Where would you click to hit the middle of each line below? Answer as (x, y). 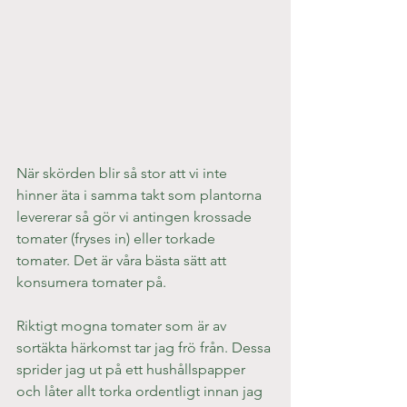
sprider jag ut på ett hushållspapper (133, 369)
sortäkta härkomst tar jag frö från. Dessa (145, 347)
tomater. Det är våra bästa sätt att (123, 260)
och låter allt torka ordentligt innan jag (141, 391)
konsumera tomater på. (91, 282)
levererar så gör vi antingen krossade (136, 216)
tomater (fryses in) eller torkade (118, 238)
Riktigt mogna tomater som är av (123, 325)
